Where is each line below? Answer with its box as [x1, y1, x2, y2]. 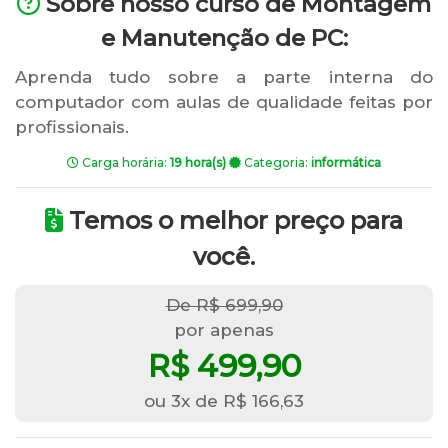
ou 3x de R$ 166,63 [144, 391, 304, 411]
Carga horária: [79, 155, 170, 170]
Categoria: [241, 155, 311, 170]
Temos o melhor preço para [63, 206, 403, 235]
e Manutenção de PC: [100, 24, 348, 52]
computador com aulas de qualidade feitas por [15, 92, 433, 112]
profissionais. [15, 117, 129, 137]
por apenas [174, 320, 274, 340]
